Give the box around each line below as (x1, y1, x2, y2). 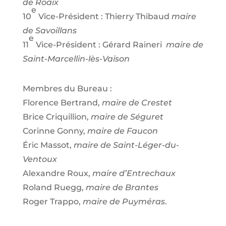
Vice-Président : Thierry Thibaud (36, 11, 172, 21)
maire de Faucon (87, 126, 158, 136)
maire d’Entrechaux (92, 168, 176, 179)
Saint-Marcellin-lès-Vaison (22, 53, 130, 64)
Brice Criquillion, (22, 112, 91, 122)
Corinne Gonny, (22, 126, 87, 136)
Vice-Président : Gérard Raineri (33, 39, 166, 49)
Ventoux (22, 154, 57, 164)
